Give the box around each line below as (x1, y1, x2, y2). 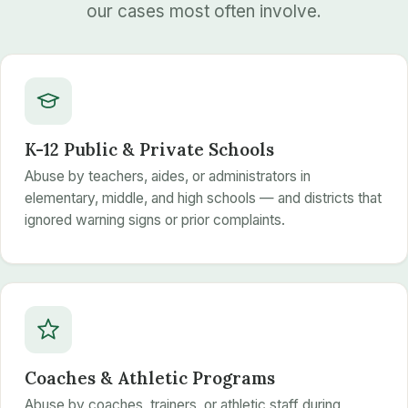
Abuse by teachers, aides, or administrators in (24, 167, 311, 185)
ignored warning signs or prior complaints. (24, 210, 285, 229)
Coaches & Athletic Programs (24, 367, 275, 390)
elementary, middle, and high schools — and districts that (24, 189, 382, 207)
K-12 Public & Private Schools (24, 138, 274, 161)
